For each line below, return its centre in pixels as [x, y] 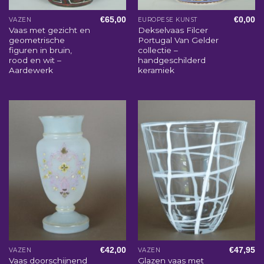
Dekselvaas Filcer [173, 30]
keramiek [156, 70]
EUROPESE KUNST [167, 19]
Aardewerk [31, 70]
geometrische [37, 40]
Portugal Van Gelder [178, 40]
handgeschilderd [171, 60]
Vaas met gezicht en [49, 30]
